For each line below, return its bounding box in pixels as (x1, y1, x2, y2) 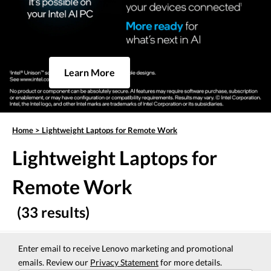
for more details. (158, 257, 222, 268)
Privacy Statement (90, 257, 158, 268)
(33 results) (17, 203, 90, 221)
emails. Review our (18, 257, 90, 268)
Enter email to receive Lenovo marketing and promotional (18, 243, 233, 254)
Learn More (64, 67, 115, 79)
